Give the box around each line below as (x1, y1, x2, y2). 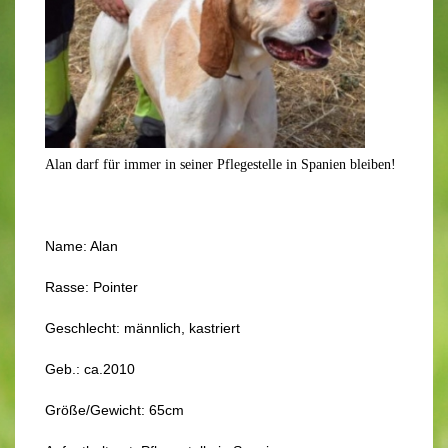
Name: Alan (45, 238, 118, 254)
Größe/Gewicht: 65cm (45, 402, 184, 418)
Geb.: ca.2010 (45, 361, 135, 377)
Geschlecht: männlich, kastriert (45, 320, 240, 336)
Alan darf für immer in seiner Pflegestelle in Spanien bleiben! (45, 157, 396, 172)
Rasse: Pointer (45, 279, 138, 295)
